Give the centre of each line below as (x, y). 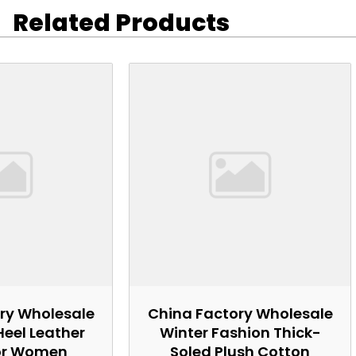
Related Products (121, 23)
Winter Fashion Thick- (240, 333)
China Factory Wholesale (240, 314)
